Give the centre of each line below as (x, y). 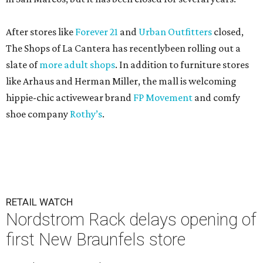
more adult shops (77, 65)
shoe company (38, 114)
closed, (228, 32)
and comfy (216, 98)
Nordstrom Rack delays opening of (131, 220)
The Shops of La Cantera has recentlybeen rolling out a (123, 48)
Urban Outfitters (175, 32)
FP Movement (163, 98)
